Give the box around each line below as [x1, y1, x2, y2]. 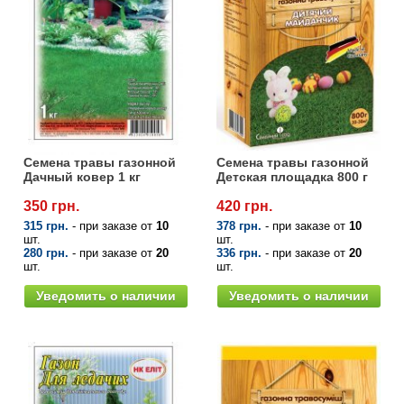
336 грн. [216, 246, 262, 261]
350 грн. [23, 198, 79, 215]
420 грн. [216, 198, 272, 215]
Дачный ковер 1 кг [23, 170, 141, 185]
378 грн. [216, 219, 262, 234]
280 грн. [23, 246, 69, 261]
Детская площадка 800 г [216, 170, 368, 185]
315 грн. [23, 219, 69, 234]
